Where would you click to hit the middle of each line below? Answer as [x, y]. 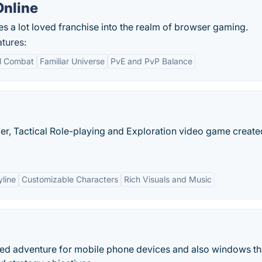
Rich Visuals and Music [168, 179]
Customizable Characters [70, 179]
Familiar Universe [72, 61]
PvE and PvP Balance [151, 61]
